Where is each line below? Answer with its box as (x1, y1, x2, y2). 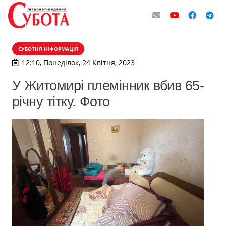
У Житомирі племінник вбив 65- (12, 78, 204, 93)
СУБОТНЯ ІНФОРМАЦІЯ (18, 45, 78, 52)
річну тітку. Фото (12, 94, 110, 109)
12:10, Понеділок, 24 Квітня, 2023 (21, 58, 135, 67)
